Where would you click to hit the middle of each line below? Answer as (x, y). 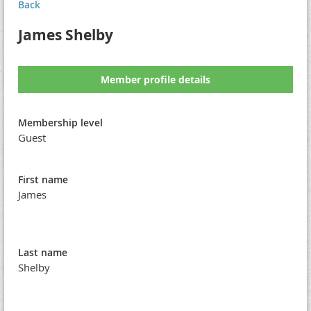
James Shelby (66, 35)
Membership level (60, 123)
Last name (43, 252)
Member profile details (155, 79)
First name (43, 179)
